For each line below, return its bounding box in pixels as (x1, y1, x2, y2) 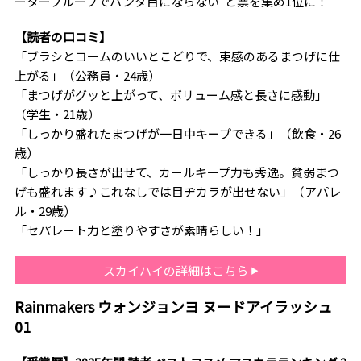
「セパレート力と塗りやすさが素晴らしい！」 (14, 221, 268, 239)
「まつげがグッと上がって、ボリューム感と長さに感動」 (14, 85, 327, 103)
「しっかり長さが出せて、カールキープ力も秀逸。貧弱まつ (14, 163, 339, 180)
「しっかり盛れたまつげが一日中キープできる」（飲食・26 (14, 124, 341, 142)
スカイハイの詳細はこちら (102, 261, 251, 279)
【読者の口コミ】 (14, 27, 111, 45)
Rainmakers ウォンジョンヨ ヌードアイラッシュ (14, 295, 332, 317)
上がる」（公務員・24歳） (14, 66, 160, 84)
